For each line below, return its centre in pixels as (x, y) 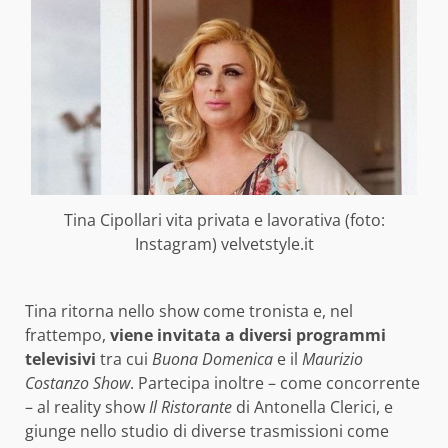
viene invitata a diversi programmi (248, 334)
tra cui (124, 358)
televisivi (60, 358)
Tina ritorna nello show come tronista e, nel (189, 310)
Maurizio (332, 358)
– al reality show (87, 406)
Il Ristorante (190, 406)
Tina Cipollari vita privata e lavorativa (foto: (224, 219)
